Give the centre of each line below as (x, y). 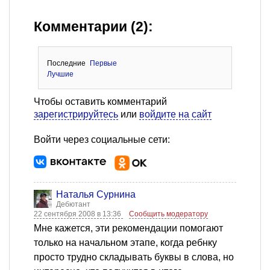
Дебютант (73, 205)
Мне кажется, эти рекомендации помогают (128, 228)
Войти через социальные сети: (102, 140)
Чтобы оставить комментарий (100, 102)
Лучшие (60, 74)
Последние (66, 64)
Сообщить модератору (168, 214)
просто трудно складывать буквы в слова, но (134, 257)
